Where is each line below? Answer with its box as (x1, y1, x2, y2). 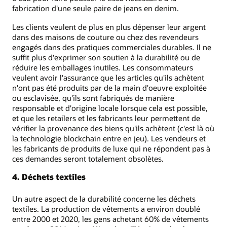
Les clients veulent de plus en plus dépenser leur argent (12, 21, 206, 32)
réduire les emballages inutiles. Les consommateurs (12, 62, 193, 72)
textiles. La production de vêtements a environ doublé (12, 203, 200, 214)
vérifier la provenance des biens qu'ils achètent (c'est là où (12, 123, 214, 133)
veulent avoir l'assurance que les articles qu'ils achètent (12, 72, 204, 83)
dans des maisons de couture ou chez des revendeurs (12, 31, 199, 42)
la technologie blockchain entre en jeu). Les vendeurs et (12, 133, 206, 143)
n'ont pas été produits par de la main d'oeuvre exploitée (12, 82, 207, 93)
